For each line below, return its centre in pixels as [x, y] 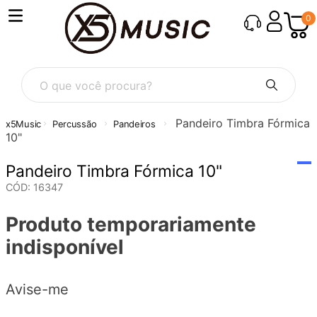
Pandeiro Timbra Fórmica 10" [114, 171]
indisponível [65, 247]
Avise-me [37, 290]
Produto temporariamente [131, 224]
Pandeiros [134, 123]
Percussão [74, 123]
